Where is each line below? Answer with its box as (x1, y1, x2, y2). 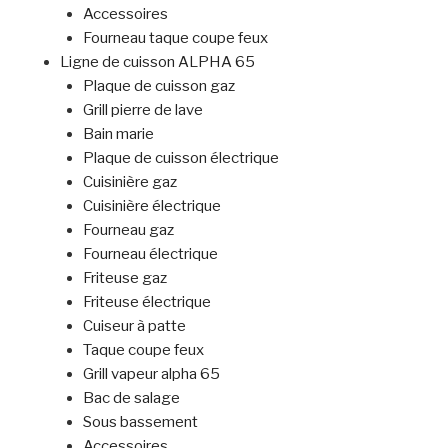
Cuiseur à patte (82, 317, 186, 336)
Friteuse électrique (82, 293, 211, 312)
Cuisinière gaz (82, 173, 177, 192)
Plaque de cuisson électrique (82, 149, 279, 168)
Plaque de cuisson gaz (82, 77, 235, 96)
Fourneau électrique (82, 245, 218, 264)
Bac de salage (82, 389, 180, 408)
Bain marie (82, 125, 154, 144)
